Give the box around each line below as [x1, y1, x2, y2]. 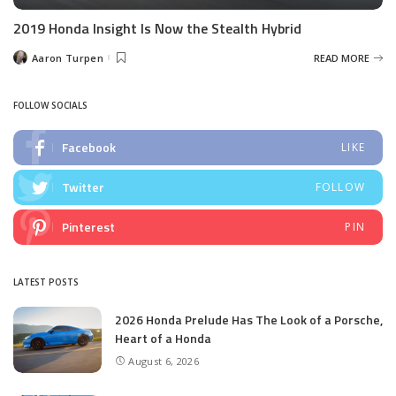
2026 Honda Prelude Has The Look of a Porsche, [115, 310, 383, 330]
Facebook [62, 138, 116, 157]
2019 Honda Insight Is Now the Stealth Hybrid [13, 18, 301, 40]
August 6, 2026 [128, 354, 199, 368]
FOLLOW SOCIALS [13, 99, 88, 112]
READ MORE [314, 50, 369, 65]
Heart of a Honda [115, 329, 211, 348]
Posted [12, 54, 48, 68]
